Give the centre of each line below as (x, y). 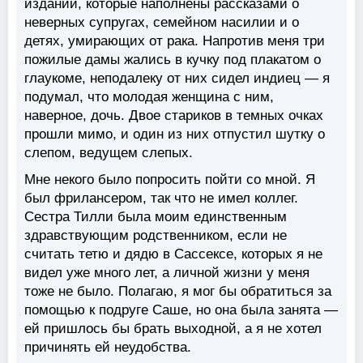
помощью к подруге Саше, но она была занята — (181, 310)
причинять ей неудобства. (108, 348)
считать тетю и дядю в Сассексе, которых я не (173, 254)
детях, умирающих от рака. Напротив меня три (175, 41)
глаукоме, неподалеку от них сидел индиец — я (177, 79)
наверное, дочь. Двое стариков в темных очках (174, 116)
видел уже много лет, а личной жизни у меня (167, 273)
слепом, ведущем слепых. (109, 153)
